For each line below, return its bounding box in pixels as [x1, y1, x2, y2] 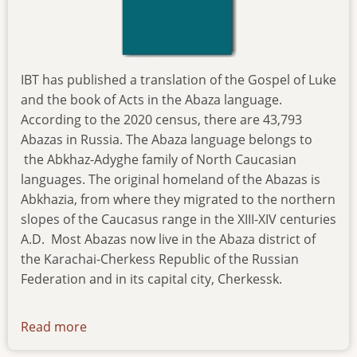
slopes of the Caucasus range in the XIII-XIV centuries [21, 210, 336, 229]
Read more [21, 318, 87, 336]
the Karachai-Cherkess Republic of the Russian [21, 250, 299, 269]
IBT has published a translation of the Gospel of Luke [21, 71, 336, 89]
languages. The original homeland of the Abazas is [21, 171, 320, 189]
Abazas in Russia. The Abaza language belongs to [21, 131, 312, 149]
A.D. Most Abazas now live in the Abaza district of [21, 230, 316, 249]
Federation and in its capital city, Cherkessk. [21, 270, 282, 288]
